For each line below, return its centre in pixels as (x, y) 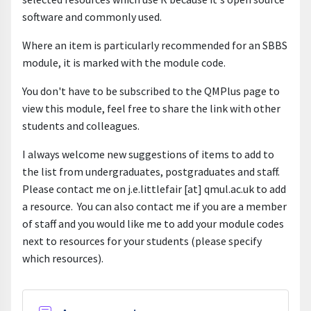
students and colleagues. (81, 126)
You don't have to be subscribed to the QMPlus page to (151, 91)
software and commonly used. (92, 17)
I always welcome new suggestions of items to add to (148, 154)
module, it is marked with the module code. (124, 62)
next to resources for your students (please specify (142, 241)
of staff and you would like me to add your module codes (153, 224)
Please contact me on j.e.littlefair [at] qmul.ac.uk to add (154, 189)
